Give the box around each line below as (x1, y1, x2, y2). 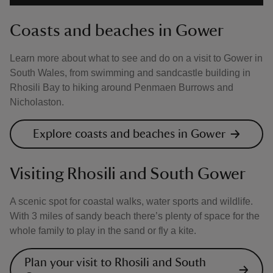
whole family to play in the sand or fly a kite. (10, 225, 196, 236)
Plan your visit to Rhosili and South (24, 257, 206, 269)
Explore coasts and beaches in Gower (33, 128, 225, 140)
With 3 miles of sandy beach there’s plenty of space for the (10, 211, 260, 221)
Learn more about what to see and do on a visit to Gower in (10, 53, 263, 63)
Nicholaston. (10, 97, 64, 107)
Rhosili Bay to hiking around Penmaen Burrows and (10, 82, 233, 93)
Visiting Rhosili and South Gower (10, 165, 246, 182)
